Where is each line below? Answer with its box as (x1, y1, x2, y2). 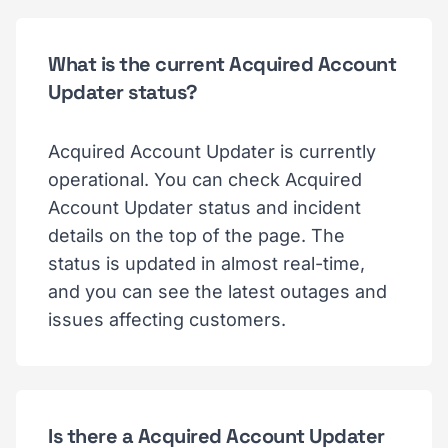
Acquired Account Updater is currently (48, 141, 376, 162)
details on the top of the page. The (48, 225, 345, 246)
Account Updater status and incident (48, 197, 361, 218)
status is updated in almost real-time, (48, 253, 365, 274)
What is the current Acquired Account (48, 51, 396, 77)
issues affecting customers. (48, 309, 286, 330)
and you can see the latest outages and (48, 281, 387, 302)
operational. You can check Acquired (48, 169, 362, 190)
